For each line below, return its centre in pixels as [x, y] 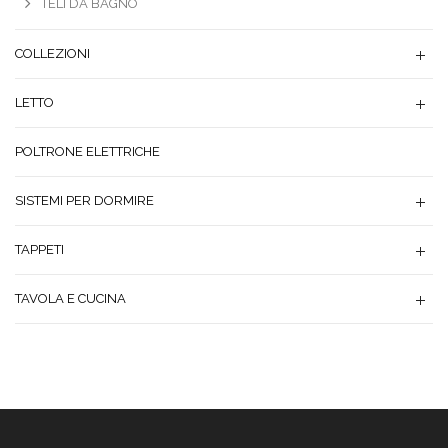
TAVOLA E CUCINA [70, 298]
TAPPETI [39, 249]
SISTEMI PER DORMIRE [84, 200]
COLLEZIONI [52, 53]
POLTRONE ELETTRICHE [87, 151]
